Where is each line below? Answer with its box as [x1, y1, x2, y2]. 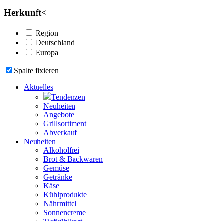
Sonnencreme [43, 208, 86, 217]
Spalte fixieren [14, 66, 59, 75]
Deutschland [36, 38, 74, 47]
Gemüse [43, 164, 69, 173]
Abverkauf [43, 128, 77, 137]
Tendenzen [51, 93, 85, 102]
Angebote [43, 110, 74, 119]
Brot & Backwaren [43, 155, 103, 164]
